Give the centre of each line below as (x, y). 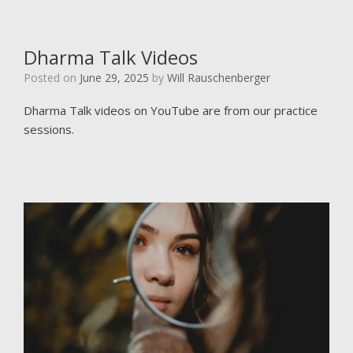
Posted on (55, 77)
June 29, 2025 (114, 77)
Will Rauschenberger (219, 77)
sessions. (52, 129)
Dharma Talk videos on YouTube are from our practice (171, 110)
